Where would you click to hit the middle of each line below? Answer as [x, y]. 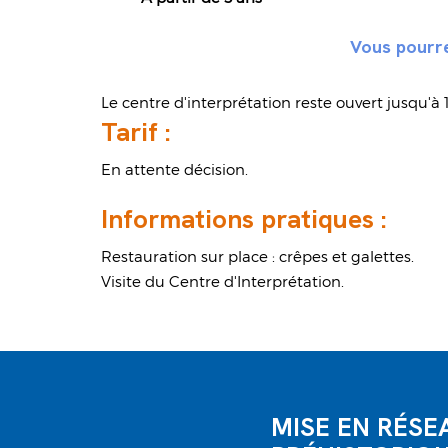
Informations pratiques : [248, 219]
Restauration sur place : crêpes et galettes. [258, 256]
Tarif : [136, 132]
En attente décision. [175, 169]
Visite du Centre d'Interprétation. [223, 281]
